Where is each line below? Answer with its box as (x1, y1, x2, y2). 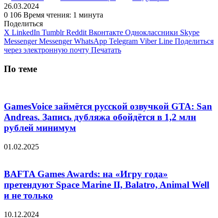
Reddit (66, 28, 87, 36)
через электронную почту (4, 45, 89, 54)
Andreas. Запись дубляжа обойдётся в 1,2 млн (4, 111, 196, 122)
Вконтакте (89, 28, 123, 36)
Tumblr (42, 28, 64, 36)
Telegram (109, 36, 138, 45)
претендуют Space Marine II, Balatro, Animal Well (4, 180, 209, 190)
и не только (4, 190, 53, 201)
